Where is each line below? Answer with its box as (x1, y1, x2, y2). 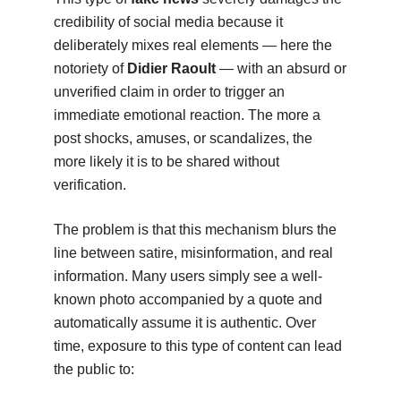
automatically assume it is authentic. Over (53, 314, 316, 330)
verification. (53, 176, 126, 192)
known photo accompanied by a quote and (53, 291, 322, 307)
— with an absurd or (215, 60, 346, 76)
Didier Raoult (126, 60, 216, 76)
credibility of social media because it (53, 13, 283, 30)
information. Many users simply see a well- (53, 268, 322, 284)
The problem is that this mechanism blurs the (53, 221, 337, 237)
